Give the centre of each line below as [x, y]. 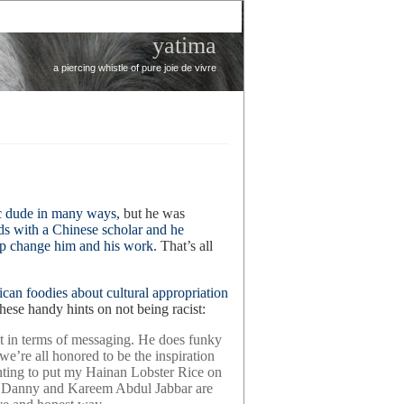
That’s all [185, 246]
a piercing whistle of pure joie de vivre [135, 68]
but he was [152, 213]
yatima [184, 46]
